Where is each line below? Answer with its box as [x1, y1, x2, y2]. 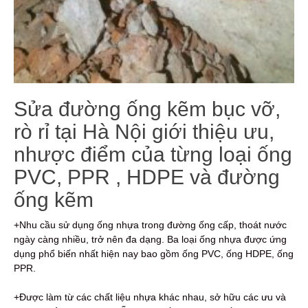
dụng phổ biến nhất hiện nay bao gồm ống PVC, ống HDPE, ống [14, 247, 294, 259]
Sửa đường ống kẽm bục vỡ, [14, 97, 280, 120]
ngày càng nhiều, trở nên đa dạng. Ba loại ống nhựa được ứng [14, 233, 287, 245]
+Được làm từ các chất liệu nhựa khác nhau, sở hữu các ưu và [14, 291, 286, 302]
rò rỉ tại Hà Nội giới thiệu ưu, [14, 120, 274, 143]
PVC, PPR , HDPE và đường [14, 165, 280, 188]
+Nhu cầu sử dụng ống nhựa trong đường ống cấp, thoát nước [14, 219, 287, 230]
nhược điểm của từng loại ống [14, 142, 292, 166]
